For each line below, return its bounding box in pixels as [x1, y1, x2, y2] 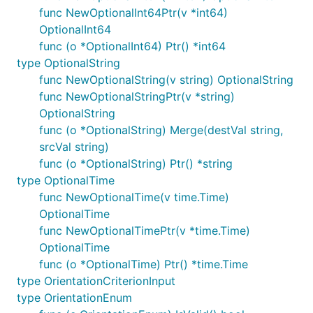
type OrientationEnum [17, 291, 132, 305]
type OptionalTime [17, 173, 115, 187]
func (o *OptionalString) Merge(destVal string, [39, 123, 283, 137]
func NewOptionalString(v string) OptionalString [39, 73, 293, 87]
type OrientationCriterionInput [17, 274, 175, 288]
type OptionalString [17, 56, 120, 70]
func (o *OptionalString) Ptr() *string [39, 156, 233, 170]
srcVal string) [39, 140, 109, 154]
